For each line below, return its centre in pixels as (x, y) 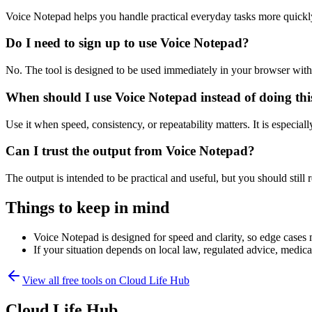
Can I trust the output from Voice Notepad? (130, 151)
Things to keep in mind (87, 207)
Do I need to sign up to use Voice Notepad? (127, 43)
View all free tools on (71, 280)
